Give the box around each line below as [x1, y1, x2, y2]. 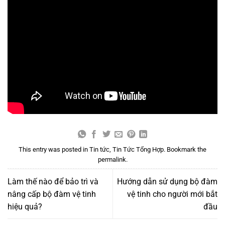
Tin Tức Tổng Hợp [113, 145, 164, 153]
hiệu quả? [8, 201, 42, 211]
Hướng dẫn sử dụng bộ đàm [117, 176, 217, 186]
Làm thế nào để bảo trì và [8, 176, 98, 186]
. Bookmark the [164, 145, 206, 153]
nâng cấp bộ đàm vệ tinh [8, 189, 96, 199]
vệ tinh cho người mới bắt [127, 189, 217, 199]
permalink [97, 155, 126, 163]
